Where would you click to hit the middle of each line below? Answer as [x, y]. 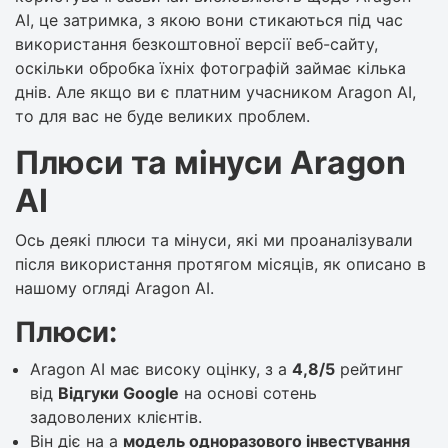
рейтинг [369, 368]
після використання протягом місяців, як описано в [220, 263]
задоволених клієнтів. [116, 416]
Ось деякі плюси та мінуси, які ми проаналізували [214, 239]
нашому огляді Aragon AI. [114, 287]
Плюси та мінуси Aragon [210, 162]
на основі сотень [248, 392]
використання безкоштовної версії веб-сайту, [196, 43]
